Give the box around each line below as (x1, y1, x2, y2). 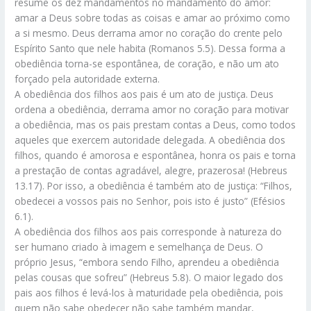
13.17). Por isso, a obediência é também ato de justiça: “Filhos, (15, 179, 293, 193)
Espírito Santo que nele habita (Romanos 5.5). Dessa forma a (15, 42, 286, 56)
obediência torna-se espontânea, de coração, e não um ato (15, 57, 280, 71)
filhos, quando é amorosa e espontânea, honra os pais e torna (15, 149, 296, 162)
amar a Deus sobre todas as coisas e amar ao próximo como (15, 11, 291, 25)
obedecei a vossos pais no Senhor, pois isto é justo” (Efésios (15, 194, 286, 208)
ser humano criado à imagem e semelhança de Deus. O (15, 240, 264, 254)
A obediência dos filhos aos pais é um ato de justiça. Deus (15, 87, 274, 101)
